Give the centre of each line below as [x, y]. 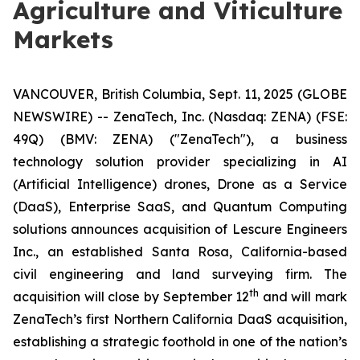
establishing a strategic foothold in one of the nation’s [180, 342]
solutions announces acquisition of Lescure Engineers [180, 229]
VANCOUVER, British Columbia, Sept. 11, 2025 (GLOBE [180, 94]
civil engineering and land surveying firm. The [180, 274]
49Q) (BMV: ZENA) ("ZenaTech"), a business [180, 139]
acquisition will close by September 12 [131, 297]
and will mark [303, 297]
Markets [63, 39]
